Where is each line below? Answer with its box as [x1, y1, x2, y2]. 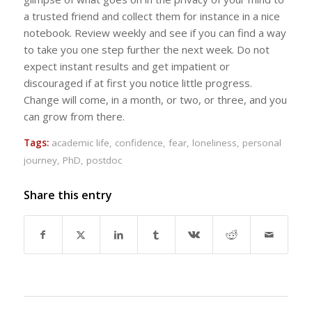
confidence [114, 136, 163, 149]
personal [242, 136, 281, 149]
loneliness [192, 136, 237, 149]
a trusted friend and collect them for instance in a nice [23, 8, 280, 23]
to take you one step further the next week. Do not [23, 42, 270, 56]
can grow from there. [23, 109, 125, 123]
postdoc [86, 153, 122, 166]
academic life [51, 136, 109, 149]
